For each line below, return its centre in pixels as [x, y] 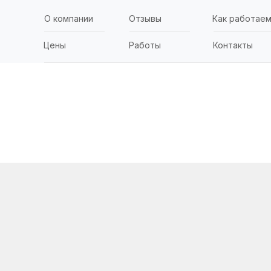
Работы [145, 45]
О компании [69, 18]
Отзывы [145, 18]
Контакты [233, 45]
